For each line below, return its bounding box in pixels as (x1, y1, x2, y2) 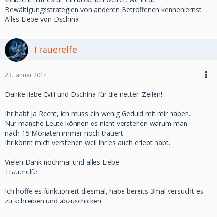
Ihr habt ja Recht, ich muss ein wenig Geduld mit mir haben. (5, 109, 190, 118)
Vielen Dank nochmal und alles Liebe (5, 157, 119, 167)
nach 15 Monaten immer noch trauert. (5, 128, 124, 138)
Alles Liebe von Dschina (5, 15, 79, 24)
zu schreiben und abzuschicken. (5, 196, 103, 205)
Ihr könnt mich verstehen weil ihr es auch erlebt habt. (5, 138, 170, 147)
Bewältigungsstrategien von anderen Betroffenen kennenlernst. (5, 5, 203, 14)
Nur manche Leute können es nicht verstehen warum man (5, 119, 187, 128)
